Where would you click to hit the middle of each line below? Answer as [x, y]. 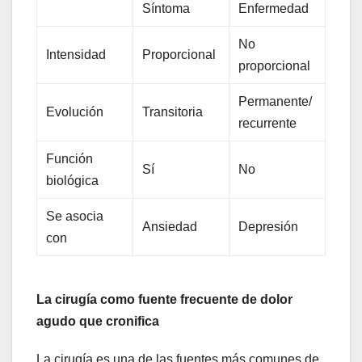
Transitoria [173, 112]
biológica [73, 181]
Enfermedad [274, 9]
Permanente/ [276, 102]
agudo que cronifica [98, 322]
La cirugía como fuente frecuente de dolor [164, 300]
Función [70, 159]
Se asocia [75, 217]
